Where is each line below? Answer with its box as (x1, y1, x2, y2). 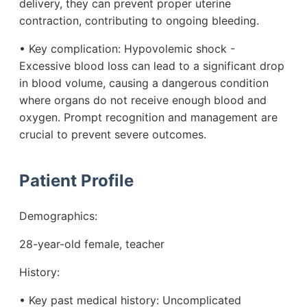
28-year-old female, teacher (19, 237, 164, 251)
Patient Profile (19, 171, 134, 191)
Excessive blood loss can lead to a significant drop (19, 59, 284, 73)
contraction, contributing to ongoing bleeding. (19, 14, 259, 28)
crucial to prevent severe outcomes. (19, 127, 206, 142)
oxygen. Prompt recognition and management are (19, 110, 278, 125)
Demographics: (19, 209, 97, 223)
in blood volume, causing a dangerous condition (19, 76, 269, 90)
